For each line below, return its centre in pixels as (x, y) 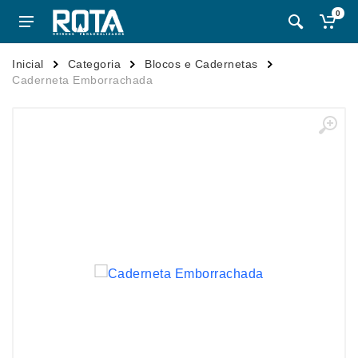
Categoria (94, 64)
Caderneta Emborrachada (82, 80)
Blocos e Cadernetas (201, 64)
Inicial (28, 64)
